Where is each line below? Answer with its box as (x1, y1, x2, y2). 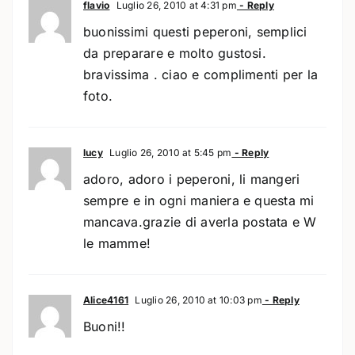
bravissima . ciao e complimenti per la (82, 66, 319, 82)
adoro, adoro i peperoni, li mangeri (82, 170, 300, 187)
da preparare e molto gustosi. (82, 44, 266, 61)
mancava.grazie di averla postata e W (82, 213, 317, 230)
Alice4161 (82, 293, 129, 306)
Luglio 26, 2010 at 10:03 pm (132, 293, 262, 306)
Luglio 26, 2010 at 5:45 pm (106, 146, 232, 158)
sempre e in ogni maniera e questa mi (82, 192, 315, 208)
